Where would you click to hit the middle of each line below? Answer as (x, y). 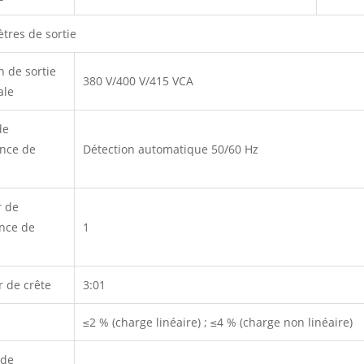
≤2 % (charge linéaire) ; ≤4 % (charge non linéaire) (218, 322)
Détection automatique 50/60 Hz (171, 149)
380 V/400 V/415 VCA (139, 80)
